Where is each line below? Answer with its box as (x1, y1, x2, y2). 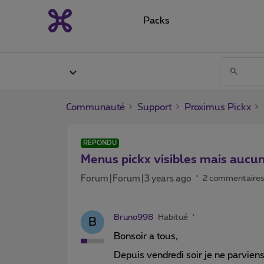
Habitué (158, 213, 188, 222)
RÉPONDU (83, 139, 117, 146)
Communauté (66, 102, 125, 112)
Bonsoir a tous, (114, 231, 178, 241)
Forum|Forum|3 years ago (81, 174, 192, 183)
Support (137, 102, 172, 112)
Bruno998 (114, 213, 153, 222)
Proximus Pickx (184, 102, 251, 112)
